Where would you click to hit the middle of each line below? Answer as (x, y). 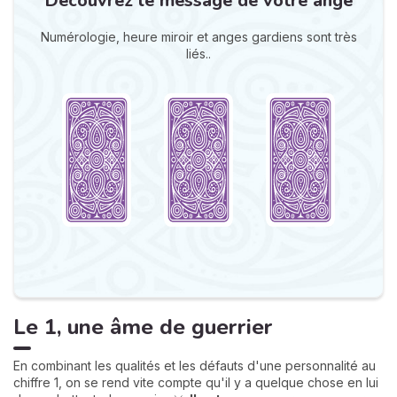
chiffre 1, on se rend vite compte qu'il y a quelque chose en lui (196, 382)
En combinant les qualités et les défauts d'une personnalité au (195, 366)
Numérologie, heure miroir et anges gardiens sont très (198, 37)
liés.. (198, 54)
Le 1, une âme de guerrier (143, 327)
